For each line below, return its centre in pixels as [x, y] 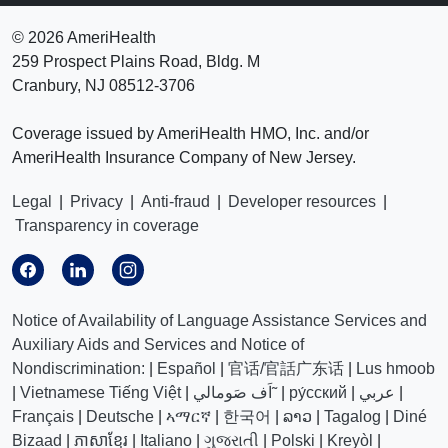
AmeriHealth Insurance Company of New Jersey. [184, 157]
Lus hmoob [395, 368]
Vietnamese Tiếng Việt [100, 392]
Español [186, 368]
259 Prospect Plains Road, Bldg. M [136, 61]
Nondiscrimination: [78, 368]
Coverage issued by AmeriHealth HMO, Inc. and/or [190, 133]
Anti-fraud [175, 201]
